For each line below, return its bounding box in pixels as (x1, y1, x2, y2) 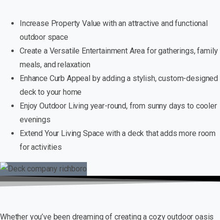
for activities (20, 142, 62, 152)
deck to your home (20, 87, 82, 97)
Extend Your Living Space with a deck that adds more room (20, 128, 216, 138)
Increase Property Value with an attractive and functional (20, 18, 208, 28)
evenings (20, 114, 51, 124)
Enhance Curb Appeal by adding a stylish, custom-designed (20, 73, 219, 83)
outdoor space (20, 32, 68, 42)
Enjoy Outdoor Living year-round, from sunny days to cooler (20, 101, 217, 110)
